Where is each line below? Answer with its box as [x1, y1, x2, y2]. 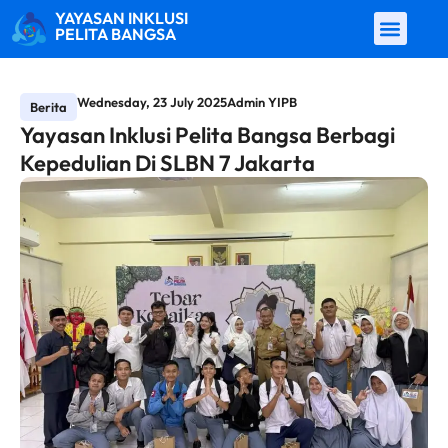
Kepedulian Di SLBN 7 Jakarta [20, 148, 315, 177]
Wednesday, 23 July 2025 [77, 93, 227, 110]
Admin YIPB [227, 93, 297, 110]
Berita [30, 98, 67, 115]
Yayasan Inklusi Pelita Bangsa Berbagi [20, 120, 395, 149]
